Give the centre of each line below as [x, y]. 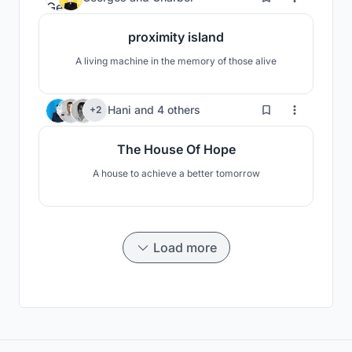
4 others [179, 110]
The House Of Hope [176, 149]
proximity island [176, 37]
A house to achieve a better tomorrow [176, 173]
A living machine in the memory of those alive [176, 60]
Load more [185, 247]
